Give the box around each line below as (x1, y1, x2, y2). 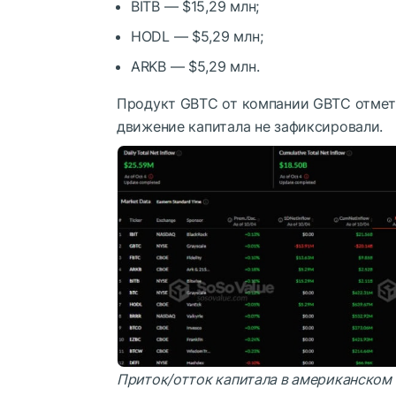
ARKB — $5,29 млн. (131, 57, 260, 75)
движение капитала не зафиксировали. (117, 117, 384, 135)
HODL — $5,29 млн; (131, 27, 263, 45)
